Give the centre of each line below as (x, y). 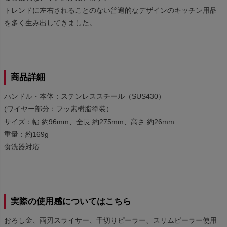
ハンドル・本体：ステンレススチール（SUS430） (85, 97)
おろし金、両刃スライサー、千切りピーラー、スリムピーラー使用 (110, 221)
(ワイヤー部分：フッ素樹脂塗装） (59, 109)
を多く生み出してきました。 (50, 23)
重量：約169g (26, 135)
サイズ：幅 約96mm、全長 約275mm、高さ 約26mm (89, 122)
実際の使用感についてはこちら (71, 202)
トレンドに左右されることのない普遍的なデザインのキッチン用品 (110, 10)
